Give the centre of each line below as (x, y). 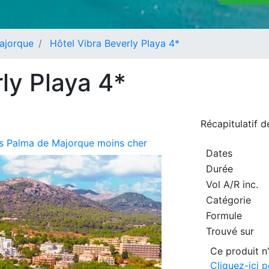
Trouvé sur (230, 231)
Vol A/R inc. (232, 184)
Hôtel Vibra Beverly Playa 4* (115, 43)
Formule (224, 215)
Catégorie (228, 200)
